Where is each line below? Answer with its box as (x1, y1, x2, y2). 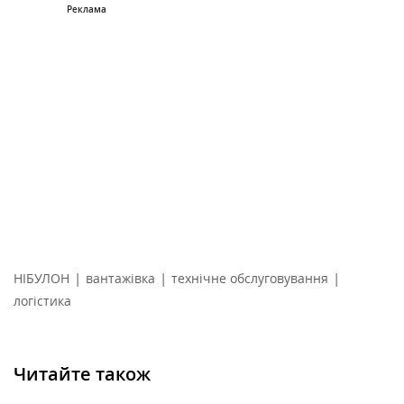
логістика (14, 292, 71, 310)
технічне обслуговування (171, 270, 328, 288)
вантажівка (86, 270, 155, 288)
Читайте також (14, 362, 151, 387)
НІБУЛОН (14, 270, 69, 288)
